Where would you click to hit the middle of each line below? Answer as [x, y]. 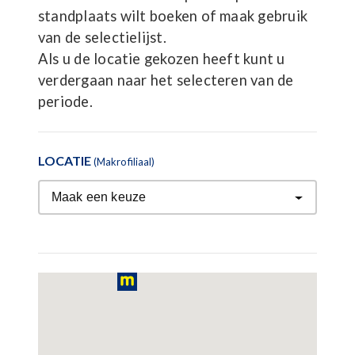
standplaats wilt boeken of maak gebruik [173, 16]
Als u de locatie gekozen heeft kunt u [162, 59]
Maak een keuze [99, 197]
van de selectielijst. [102, 37]
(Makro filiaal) [124, 162]
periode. [65, 101]
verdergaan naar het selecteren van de [166, 80]
